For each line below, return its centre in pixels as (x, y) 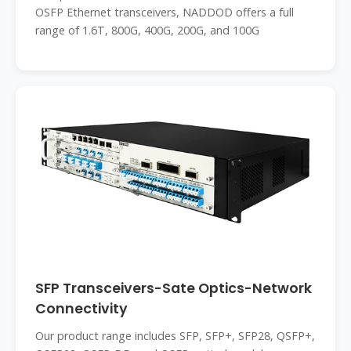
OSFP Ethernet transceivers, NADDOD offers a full (165, 12)
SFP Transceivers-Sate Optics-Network (174, 288)
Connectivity (81, 309)
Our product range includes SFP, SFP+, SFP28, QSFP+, (175, 336)
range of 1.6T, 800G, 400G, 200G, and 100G (147, 30)
